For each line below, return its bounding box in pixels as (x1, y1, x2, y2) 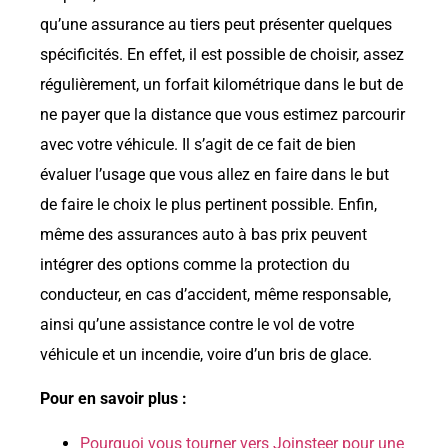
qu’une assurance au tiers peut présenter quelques (40, 14, 392, 34)
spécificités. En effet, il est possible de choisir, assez (40, 44, 404, 64)
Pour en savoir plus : (40, 389, 187, 409)
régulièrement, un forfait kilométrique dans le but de (40, 74, 403, 94)
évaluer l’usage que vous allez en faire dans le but (40, 164, 389, 184)
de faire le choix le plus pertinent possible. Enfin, (40, 194, 377, 214)
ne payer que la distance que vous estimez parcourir (40, 104, 405, 124)
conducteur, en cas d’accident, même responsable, (40, 284, 391, 304)
